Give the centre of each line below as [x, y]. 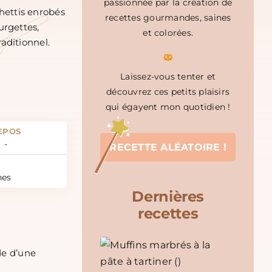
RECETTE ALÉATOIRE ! [168, 148]
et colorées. [168, 33]
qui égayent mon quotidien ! [168, 107]
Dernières [168, 197]
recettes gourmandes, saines [168, 18]
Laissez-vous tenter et [168, 77]
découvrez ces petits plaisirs [168, 92]
